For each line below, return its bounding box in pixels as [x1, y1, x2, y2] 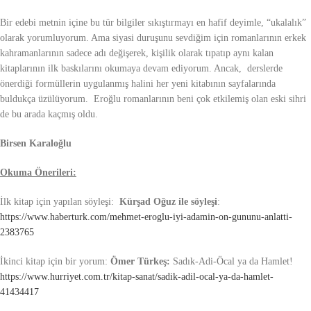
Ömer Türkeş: [110, 256, 173, 267]
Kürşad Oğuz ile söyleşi [119, 196, 217, 208]
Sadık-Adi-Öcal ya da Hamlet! [173, 256, 296, 267]
